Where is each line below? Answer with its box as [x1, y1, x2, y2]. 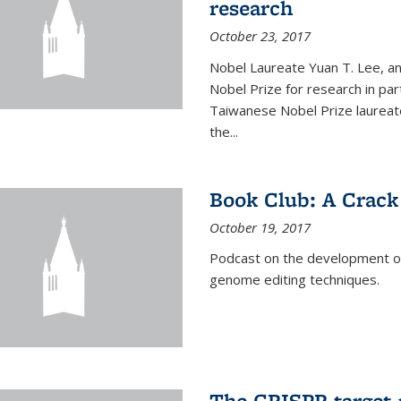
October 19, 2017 [209, 218, 311, 236]
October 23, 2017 [209, 26, 311, 45]
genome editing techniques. [209, 269, 380, 288]
